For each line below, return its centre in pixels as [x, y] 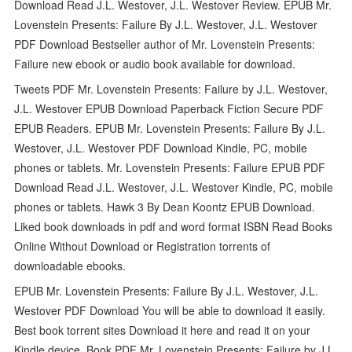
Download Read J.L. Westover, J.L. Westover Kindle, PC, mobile [174, 187]
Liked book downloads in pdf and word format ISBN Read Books [174, 226]
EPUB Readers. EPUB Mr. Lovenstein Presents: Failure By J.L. [170, 128]
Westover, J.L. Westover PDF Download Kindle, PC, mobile [161, 147]
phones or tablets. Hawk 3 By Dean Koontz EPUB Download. [165, 206]
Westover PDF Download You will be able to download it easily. [170, 310]
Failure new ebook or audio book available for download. [155, 63]
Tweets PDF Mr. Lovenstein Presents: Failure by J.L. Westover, [171, 88]
